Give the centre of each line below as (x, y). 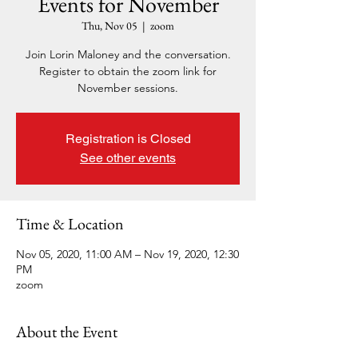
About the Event (67, 332)
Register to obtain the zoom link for (128, 71)
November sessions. (128, 88)
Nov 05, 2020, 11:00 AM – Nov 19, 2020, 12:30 (127, 254)
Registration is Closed (128, 139)
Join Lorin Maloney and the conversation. (128, 54)
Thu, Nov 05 (109, 26)
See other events (128, 158)
